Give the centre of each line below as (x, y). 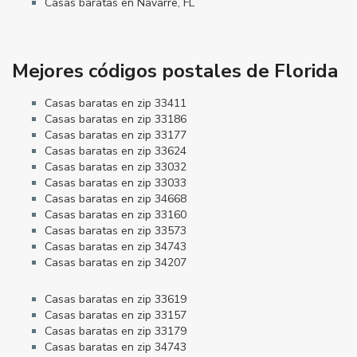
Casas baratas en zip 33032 (116, 167)
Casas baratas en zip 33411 (116, 103)
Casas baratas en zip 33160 (116, 214)
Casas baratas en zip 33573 (116, 230)
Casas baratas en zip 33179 (116, 331)
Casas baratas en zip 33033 (116, 182)
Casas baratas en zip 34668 (116, 198)
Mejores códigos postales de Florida (175, 71)
